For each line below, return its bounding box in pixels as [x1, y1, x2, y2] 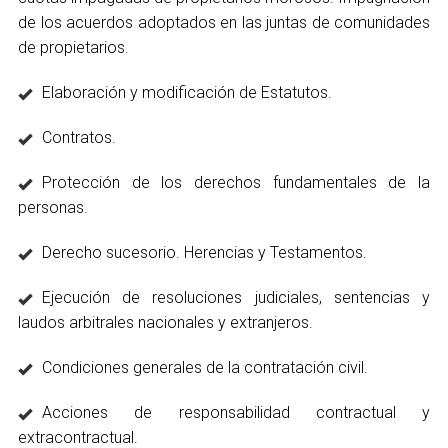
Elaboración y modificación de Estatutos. [42, 83, 332, 102]
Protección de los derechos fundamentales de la [42, 173, 430, 192]
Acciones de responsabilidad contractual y [42, 403, 430, 422]
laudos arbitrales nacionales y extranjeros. [18, 313, 313, 332]
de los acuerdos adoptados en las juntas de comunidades [18, 13, 430, 32]
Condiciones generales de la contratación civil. [42, 358, 368, 377]
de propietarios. [18, 38, 129, 57]
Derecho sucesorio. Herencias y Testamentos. [42, 243, 367, 262]
